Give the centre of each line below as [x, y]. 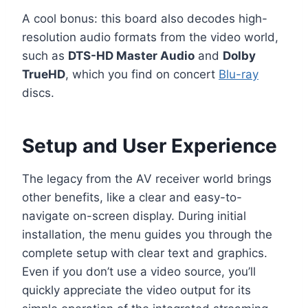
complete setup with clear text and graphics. [145, 253]
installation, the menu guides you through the [147, 234]
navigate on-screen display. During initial [134, 216]
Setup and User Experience [150, 145]
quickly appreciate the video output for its [136, 290]
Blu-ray [239, 74]
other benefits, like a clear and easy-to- [132, 197]
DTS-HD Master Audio [131, 55]
